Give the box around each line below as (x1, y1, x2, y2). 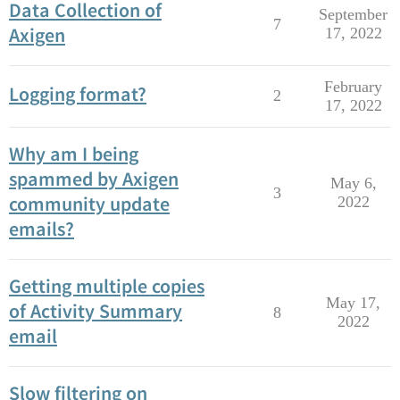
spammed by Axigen (9, 166, 179, 191)
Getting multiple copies (9, 273, 204, 298)
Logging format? (9, 81, 146, 106)
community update (9, 191, 170, 216)
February (324, 78, 382, 96)
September (319, 5, 387, 23)
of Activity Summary (9, 298, 182, 323)
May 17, (326, 294, 380, 312)
